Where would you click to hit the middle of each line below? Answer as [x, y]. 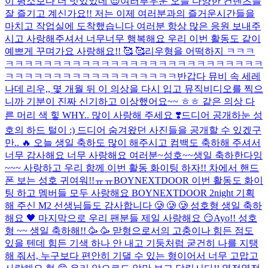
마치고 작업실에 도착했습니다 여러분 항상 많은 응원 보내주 [133, 26]
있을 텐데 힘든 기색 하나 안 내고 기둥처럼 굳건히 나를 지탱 [132, 243]
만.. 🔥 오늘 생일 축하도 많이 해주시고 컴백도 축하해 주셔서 [133, 142]
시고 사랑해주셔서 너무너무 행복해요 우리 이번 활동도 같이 [133, 38]
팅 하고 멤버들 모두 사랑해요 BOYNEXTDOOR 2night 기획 [130, 193]
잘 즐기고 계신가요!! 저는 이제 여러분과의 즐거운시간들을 [130, 13]
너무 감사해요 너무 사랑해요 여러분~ [84, 155]
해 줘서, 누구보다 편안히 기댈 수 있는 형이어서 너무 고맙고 [132, 255]
